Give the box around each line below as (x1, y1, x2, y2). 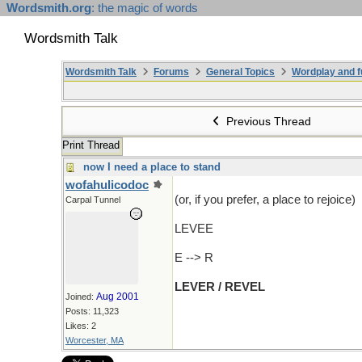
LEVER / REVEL (175, 280, 265, 293)
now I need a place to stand (83, 161, 221, 173)
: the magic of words (91, 2, 198, 15)
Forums (154, 66, 189, 78)
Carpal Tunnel (65, 195, 120, 204)
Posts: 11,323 (65, 306, 119, 316)
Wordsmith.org (6, 2, 91, 15)
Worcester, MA (65, 335, 124, 345)
